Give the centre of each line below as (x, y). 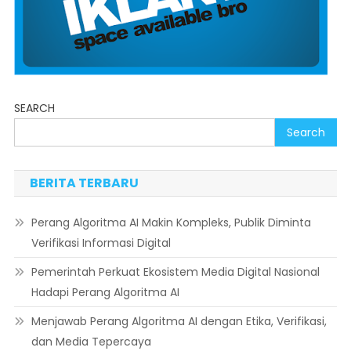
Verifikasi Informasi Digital (101, 243)
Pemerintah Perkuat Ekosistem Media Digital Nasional (175, 272)
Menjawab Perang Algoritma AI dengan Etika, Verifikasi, (179, 322)
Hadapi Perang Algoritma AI (105, 293)
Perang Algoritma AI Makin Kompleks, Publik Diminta (171, 223)
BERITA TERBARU (84, 183)
